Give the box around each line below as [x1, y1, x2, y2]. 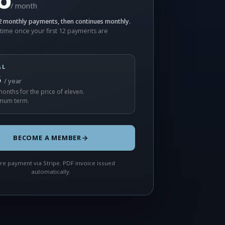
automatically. [31, 168, 71, 175]
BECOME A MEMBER [13, 133, 81, 142]
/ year [4, 76, 22, 85]
